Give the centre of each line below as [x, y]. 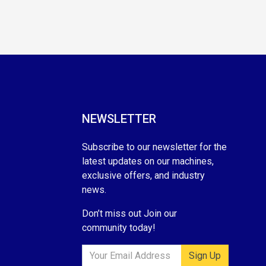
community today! [118, 227]
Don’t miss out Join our [129, 213]
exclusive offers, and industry [143, 175]
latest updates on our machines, [148, 161]
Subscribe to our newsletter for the [154, 147]
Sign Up [205, 255]
